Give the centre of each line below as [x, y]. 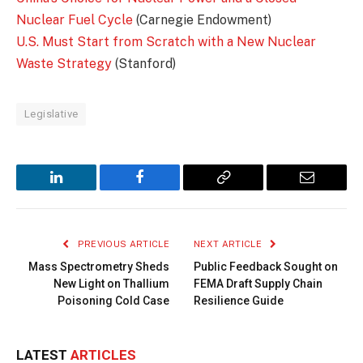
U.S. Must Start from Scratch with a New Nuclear [166, 42]
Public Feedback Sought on [266, 267]
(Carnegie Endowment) [202, 20]
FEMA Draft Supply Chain [258, 284]
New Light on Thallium [111, 284]
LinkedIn [82, 189]
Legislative [51, 114]
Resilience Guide [239, 301]
